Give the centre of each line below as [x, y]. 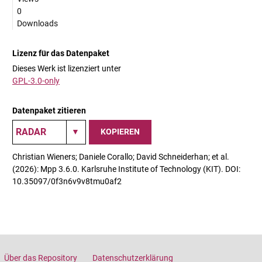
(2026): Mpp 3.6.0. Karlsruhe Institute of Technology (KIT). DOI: [126, 169]
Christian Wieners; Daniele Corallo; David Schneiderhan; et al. [121, 156]
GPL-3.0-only [36, 80]
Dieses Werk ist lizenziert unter [67, 68]
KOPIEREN [120, 132]
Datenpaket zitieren [49, 110]
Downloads [37, 23]
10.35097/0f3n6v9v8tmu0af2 [67, 181]
